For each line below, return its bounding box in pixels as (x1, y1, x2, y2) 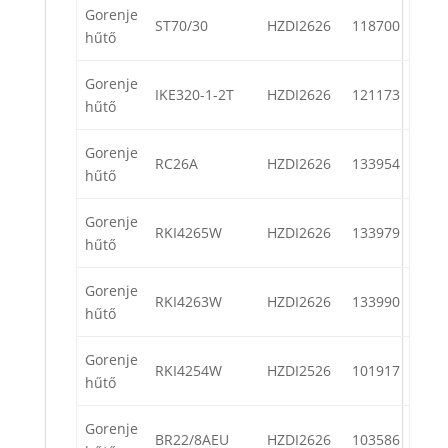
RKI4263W (155, 292, 222, 312)
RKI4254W (155, 361, 222, 381)
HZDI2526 (267, 361, 331, 381)
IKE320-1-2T (155, 85, 234, 105)
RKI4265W (155, 223, 222, 243)
